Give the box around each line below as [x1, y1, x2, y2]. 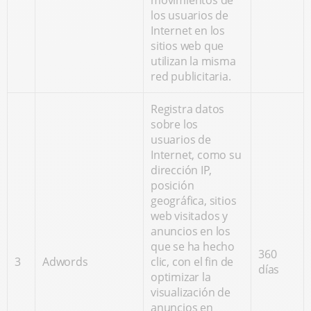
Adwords [42, 254, 88, 269]
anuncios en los [151, 224, 231, 239]
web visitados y [151, 208, 228, 224]
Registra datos [151, 101, 225, 117]
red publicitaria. [151, 69, 231, 84]
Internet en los [151, 23, 226, 38]
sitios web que [151, 38, 224, 53]
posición [151, 178, 194, 193]
